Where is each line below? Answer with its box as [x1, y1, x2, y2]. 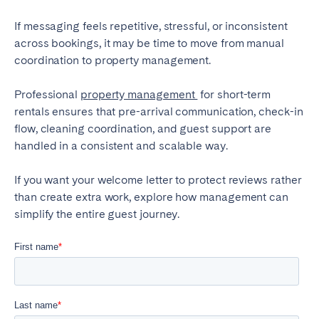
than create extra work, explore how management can [14, 190, 289, 204]
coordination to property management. [14, 53, 211, 68]
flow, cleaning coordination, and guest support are [14, 122, 272, 136]
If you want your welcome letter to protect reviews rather [14, 173, 302, 187]
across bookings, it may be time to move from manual [14, 36, 284, 51]
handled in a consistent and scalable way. [14, 139, 228, 153]
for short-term [197, 88, 271, 102]
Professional [14, 88, 80, 102]
